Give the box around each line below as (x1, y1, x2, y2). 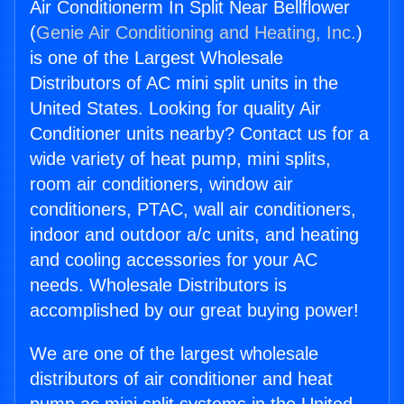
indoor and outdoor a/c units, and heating (30, 225, 359, 245)
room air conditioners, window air (30, 174, 293, 195)
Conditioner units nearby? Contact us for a (30, 124, 369, 144)
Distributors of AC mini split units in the (30, 73, 338, 94)
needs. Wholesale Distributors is (30, 275, 287, 296)
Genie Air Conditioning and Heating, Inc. (36, 23, 356, 43)
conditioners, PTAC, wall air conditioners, (30, 199, 356, 220)
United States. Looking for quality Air (30, 98, 321, 119)
